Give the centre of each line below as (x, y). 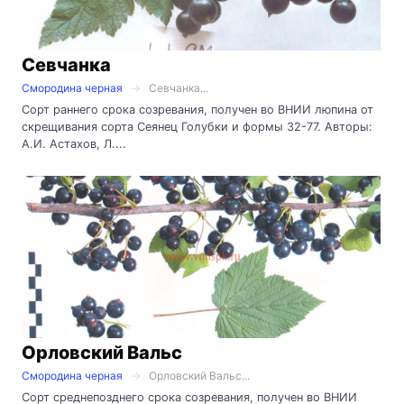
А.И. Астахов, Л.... (74, 143)
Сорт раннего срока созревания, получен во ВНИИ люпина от (197, 109)
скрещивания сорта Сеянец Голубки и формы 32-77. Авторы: (197, 126)
